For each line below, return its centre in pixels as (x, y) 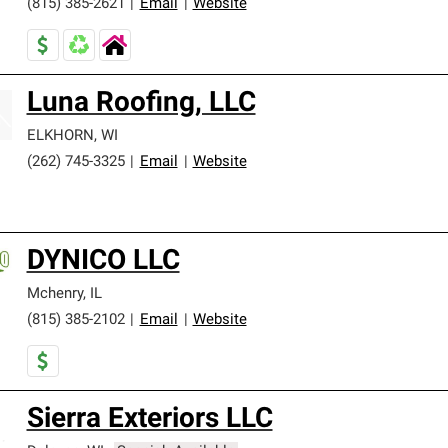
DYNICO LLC (103, 262)
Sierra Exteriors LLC (149, 420)
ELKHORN (60, 136)
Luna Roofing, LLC (141, 104)
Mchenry (54, 294)
